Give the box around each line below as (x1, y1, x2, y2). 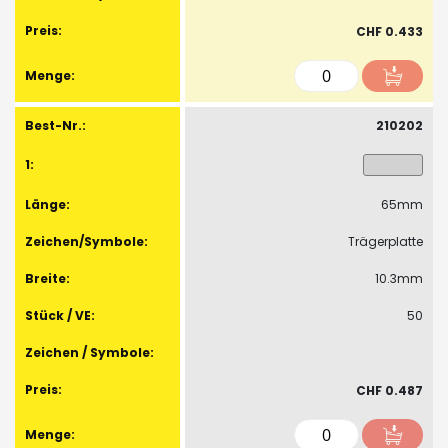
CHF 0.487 (356, 381, 423, 399)
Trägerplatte (348, 232, 423, 250)
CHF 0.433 (356, 22, 423, 40)
